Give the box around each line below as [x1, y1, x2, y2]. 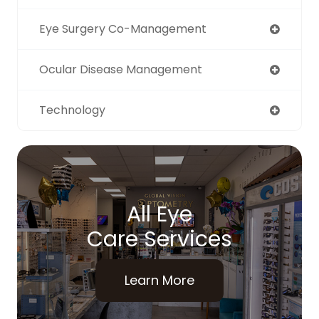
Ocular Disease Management [39, 61, 202, 78]
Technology [39, 102, 105, 119]
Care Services [87, 224, 232, 255]
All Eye [127, 199, 192, 230]
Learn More [125, 271, 194, 290]
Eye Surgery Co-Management [39, 21, 206, 38]
